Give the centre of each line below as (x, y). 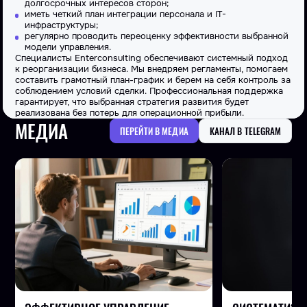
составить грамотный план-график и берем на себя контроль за (153, 81)
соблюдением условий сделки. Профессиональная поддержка (149, 91)
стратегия (158, 102)
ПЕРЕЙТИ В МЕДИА (154, 131)
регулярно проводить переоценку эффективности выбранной (157, 37)
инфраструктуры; (62, 26)
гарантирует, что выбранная (76, 102)
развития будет (214, 102)
